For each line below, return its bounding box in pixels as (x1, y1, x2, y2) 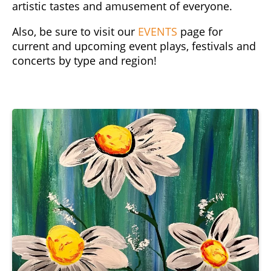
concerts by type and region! (12, 53, 157, 68)
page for (177, 24, 223, 39)
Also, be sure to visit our (12, 24, 138, 39)
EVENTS (138, 24, 177, 39)
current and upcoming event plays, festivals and (12, 38, 256, 53)
